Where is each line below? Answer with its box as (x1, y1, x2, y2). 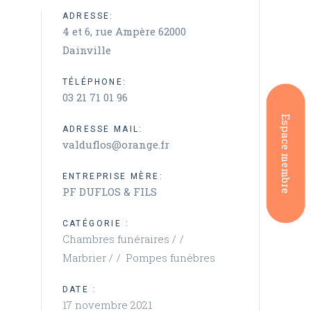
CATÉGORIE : (62, 219, 129, 228)
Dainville (62, 43, 111, 57)
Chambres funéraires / (62, 232, 179, 246)
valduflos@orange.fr (62, 137, 169, 151)
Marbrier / (62, 251, 116, 264)
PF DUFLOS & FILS (62, 185, 157, 199)
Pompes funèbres (125, 251, 215, 264)
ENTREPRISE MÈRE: (62, 171, 163, 181)
